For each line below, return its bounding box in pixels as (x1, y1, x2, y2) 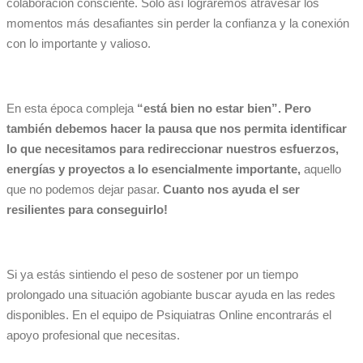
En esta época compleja (6, 101, 137, 116)
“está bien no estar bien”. (137, 101, 281, 116)
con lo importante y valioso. (6, 36, 151, 51)
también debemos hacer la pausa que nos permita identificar (6, 122, 347, 136)
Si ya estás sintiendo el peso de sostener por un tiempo (6, 267, 298, 282)
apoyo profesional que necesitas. (6, 328, 180, 343)
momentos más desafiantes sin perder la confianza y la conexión (6, 16, 349, 31)
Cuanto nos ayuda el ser (163, 182, 300, 197)
